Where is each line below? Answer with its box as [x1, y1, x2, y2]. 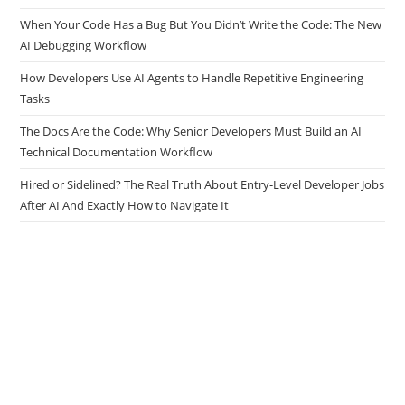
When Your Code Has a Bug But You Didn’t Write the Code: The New [20, 16, 382, 33]
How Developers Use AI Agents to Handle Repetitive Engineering [20, 70, 364, 87]
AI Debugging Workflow [20, 37, 147, 54]
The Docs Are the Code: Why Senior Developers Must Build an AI [20, 123, 363, 140]
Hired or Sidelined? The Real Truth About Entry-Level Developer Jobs [20, 176, 385, 193]
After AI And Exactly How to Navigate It [20, 197, 230, 214]
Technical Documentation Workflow [20, 144, 213, 161]
